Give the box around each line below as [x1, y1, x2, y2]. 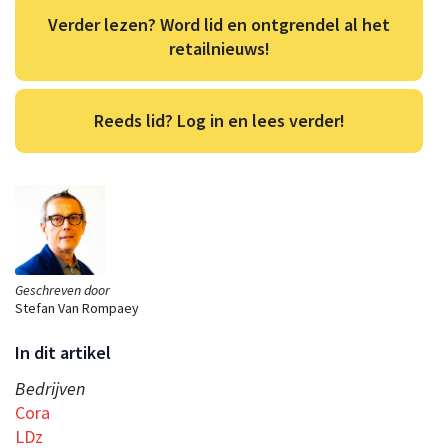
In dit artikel [15, 340, 111, 364]
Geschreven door [15, 280, 110, 299]
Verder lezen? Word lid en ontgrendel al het [48, 12, 390, 36]
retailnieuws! [168, 36, 270, 60]
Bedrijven [15, 376, 85, 400]
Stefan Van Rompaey [15, 298, 139, 317]
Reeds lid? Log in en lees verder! [93, 108, 345, 132]
